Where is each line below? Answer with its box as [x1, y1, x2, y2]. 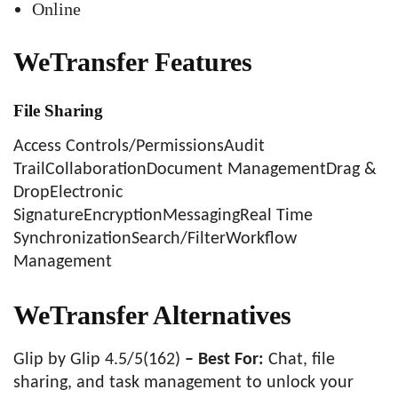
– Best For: [180, 351, 268, 369]
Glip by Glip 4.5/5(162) [13, 351, 180, 369]
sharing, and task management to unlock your [13, 374, 354, 392]
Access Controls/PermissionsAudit [13, 138, 265, 155]
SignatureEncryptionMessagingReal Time [13, 207, 313, 225]
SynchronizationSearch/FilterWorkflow [13, 230, 297, 248]
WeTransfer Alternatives [13, 300, 291, 330]
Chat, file [268, 351, 335, 369]
